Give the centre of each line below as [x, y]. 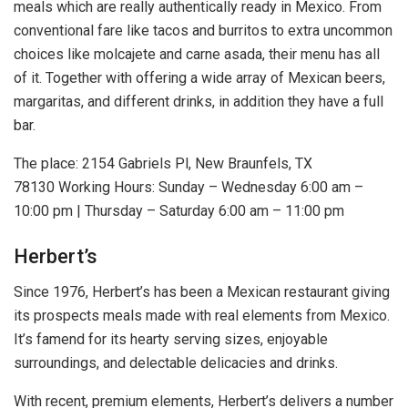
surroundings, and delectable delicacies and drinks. [176, 362]
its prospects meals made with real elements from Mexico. [202, 315]
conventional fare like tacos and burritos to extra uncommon [203, 31]
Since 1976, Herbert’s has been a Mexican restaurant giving [202, 291]
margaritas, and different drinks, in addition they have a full [199, 102]
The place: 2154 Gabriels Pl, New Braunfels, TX [163, 164]
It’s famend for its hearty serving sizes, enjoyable [171, 339]
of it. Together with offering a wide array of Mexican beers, [199, 78]
